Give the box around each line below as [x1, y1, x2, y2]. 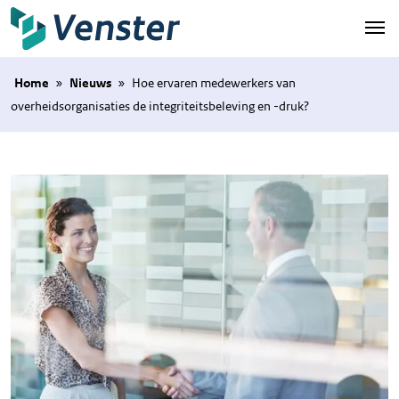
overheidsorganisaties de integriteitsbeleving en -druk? [11, 97, 309, 114]
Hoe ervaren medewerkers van [132, 74, 296, 91]
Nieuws [69, 74, 111, 91]
